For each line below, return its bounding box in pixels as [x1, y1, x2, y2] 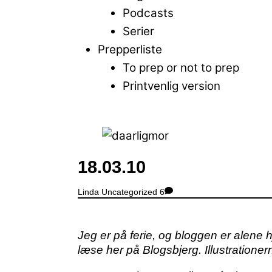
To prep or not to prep [123, 61, 239, 75]
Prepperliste [97, 42, 162, 56]
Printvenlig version [123, 79, 220, 93]
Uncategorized [101, 187, 157, 197]
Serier [123, 24, 154, 38]
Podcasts [123, 6, 174, 20]
